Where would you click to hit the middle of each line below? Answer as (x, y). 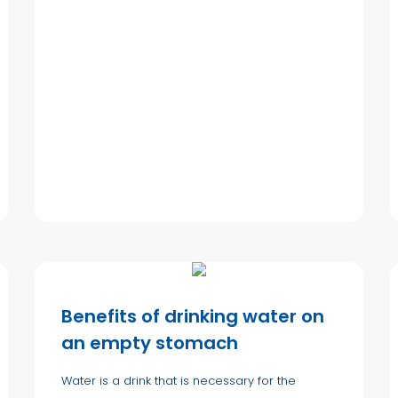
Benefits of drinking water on (193, 316)
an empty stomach (150, 342)
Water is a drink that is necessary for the (179, 380)
